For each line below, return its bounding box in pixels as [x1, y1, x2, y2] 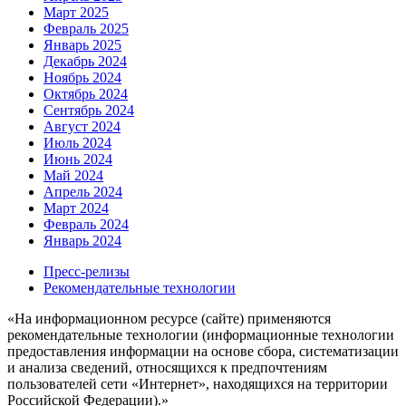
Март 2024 [43, 200, 109, 217]
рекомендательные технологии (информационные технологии [7, 327, 394, 343]
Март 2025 [43, 5, 109, 21]
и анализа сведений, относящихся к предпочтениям [7, 360, 327, 376]
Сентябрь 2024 [43, 102, 134, 119]
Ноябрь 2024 [43, 70, 121, 86]
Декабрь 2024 [43, 53, 127, 70]
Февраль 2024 [43, 217, 129, 233]
